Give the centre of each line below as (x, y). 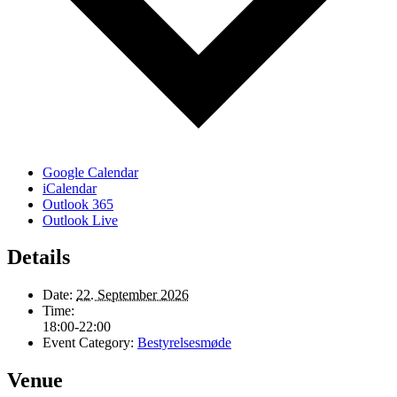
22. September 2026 (132, 295)
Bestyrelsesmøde (184, 343)
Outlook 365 (78, 204)
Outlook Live (80, 220)
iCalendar (70, 188)
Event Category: (88, 343)
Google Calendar (90, 172)
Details (39, 257)
